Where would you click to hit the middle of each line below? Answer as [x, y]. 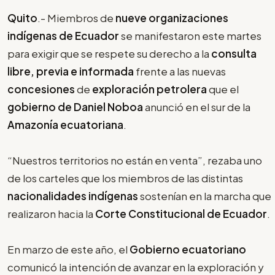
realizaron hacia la [51, 214]
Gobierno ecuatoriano [188, 250]
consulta [234, 54]
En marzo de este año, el [68, 250]
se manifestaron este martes [190, 36]
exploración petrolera [149, 89]
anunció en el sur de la [198, 107]
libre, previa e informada [72, 72]
